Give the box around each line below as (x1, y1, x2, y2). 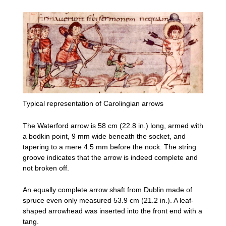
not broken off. (23, 163, 69, 172)
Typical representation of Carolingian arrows (23, 99, 163, 108)
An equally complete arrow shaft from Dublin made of (23, 185, 192, 194)
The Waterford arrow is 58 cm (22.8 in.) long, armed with (23, 121, 203, 130)
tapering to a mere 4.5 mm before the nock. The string (23, 142, 196, 151)
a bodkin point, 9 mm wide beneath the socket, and (23, 132, 186, 140)
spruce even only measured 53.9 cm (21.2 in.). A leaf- (23, 196, 194, 204)
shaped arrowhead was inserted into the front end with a (23, 206, 202, 215)
